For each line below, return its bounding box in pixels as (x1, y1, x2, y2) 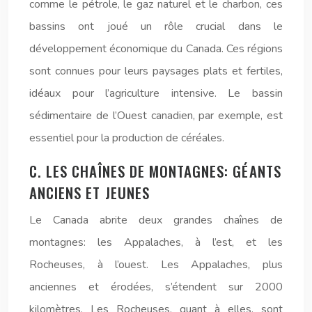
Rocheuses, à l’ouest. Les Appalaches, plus (29, 256, 283, 272)
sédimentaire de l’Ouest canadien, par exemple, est (29, 107, 283, 123)
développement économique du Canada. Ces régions (29, 40, 283, 56)
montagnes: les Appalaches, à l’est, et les (29, 234, 283, 250)
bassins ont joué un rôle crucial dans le (29, 18, 283, 34)
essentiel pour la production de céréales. (29, 130, 224, 146)
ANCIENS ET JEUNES (29, 181, 150, 203)
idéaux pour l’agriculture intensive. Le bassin (29, 85, 283, 101)
